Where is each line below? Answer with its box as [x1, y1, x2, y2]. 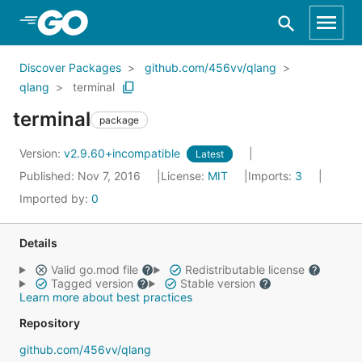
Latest [196, 148, 224, 160]
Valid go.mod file [47, 263, 141, 276]
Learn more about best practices [19, 290, 192, 304]
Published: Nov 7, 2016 [19, 169, 144, 183]
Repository [19, 316, 80, 330]
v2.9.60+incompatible [64, 146, 183, 160]
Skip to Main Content [32, 14, 163, 30]
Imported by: [19, 192, 91, 205]
